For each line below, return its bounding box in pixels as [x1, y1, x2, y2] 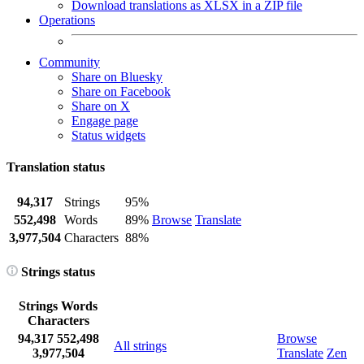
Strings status [18, 264, 95, 279]
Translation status [6, 160, 105, 175]
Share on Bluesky [71, 70, 162, 84]
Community [39, 55, 100, 69]
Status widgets [71, 128, 145, 142]
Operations [39, 13, 95, 27]
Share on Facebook [71, 84, 171, 98]
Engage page [71, 114, 138, 128]
